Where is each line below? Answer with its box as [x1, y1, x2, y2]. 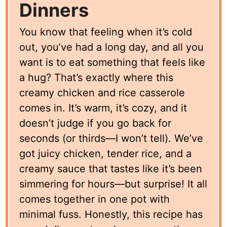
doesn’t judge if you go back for [19, 117, 172, 129]
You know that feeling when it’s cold [19, 25, 193, 38]
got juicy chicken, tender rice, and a [19, 147, 192, 160]
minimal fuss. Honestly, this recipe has [19, 208, 203, 220]
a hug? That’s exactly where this [19, 71, 174, 84]
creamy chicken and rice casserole [19, 86, 185, 99]
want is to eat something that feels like [19, 56, 206, 68]
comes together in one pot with [19, 193, 170, 205]
